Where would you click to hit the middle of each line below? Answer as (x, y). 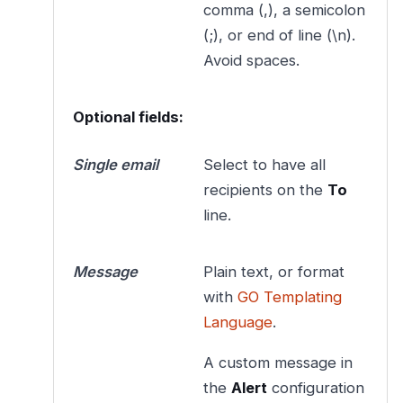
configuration (316, 387)
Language (238, 322)
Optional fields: (128, 116)
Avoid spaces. (252, 61)
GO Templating (290, 296)
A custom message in (278, 362)
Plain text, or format (274, 271)
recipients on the (266, 190)
